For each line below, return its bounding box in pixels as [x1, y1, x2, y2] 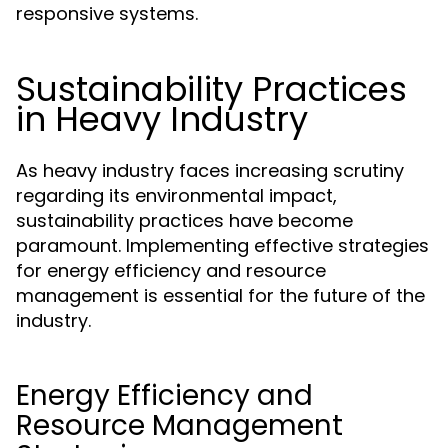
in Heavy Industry [16, 95, 308, 143]
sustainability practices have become [16, 208, 353, 233]
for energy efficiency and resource [16, 258, 326, 283]
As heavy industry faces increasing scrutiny [16, 158, 404, 183]
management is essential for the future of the [16, 283, 425, 308]
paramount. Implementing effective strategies [16, 233, 429, 258]
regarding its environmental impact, [16, 183, 337, 208]
